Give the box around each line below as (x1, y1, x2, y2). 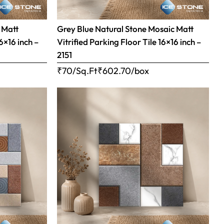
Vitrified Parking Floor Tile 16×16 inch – (56, 36, 201, 47)
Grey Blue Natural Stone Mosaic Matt (56, 23, 193, 34)
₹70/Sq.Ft (56, 65, 97, 77)
